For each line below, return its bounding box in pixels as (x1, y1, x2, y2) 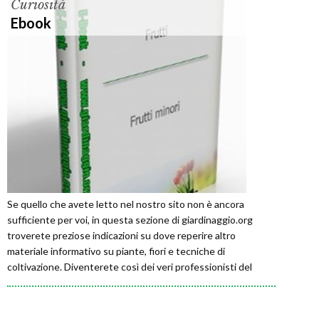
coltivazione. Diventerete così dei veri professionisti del (7, 261, 252, 273)
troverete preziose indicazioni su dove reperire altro (7, 229, 236, 242)
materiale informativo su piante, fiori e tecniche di (7, 245, 225, 258)
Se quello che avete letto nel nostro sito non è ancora (7, 198, 244, 211)
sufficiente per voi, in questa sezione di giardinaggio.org (7, 214, 253, 226)
